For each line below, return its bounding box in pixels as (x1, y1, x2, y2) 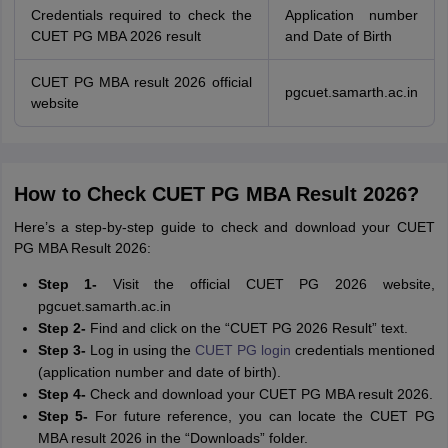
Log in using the (85, 342, 195, 358)
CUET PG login (194, 342, 291, 358)
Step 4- (37, 386, 86, 402)
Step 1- (37, 276, 98, 292)
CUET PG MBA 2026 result (30, 28, 201, 44)
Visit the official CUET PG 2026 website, (97, 276, 435, 292)
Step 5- (37, 408, 89, 424)
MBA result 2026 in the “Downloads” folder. (37, 430, 308, 446)
